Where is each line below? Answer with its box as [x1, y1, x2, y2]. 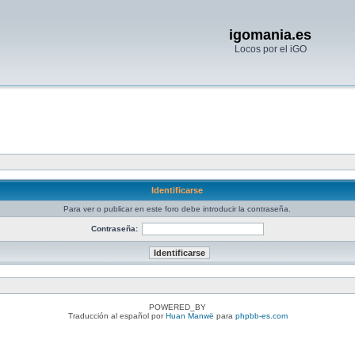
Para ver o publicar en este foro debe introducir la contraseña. [63, 204, 291, 213]
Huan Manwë [165, 311, 214, 320]
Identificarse [151, 185, 203, 195]
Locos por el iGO [234, 44, 307, 55]
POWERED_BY [149, 303, 206, 311]
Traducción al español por [67, 311, 166, 320]
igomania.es [229, 27, 311, 43]
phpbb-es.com [235, 311, 288, 320]
